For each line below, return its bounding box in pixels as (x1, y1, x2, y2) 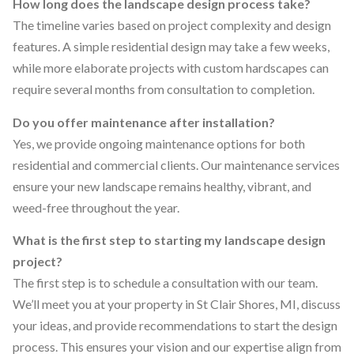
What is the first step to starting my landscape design (13, 232, 326, 248)
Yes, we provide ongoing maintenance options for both (13, 135, 305, 151)
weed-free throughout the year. (13, 199, 179, 215)
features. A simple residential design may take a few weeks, (13, 39, 330, 55)
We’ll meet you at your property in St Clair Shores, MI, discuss (13, 296, 341, 312)
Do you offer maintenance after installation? (13, 114, 275, 130)
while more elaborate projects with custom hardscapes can (13, 60, 329, 76)
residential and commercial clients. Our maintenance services (13, 156, 340, 172)
